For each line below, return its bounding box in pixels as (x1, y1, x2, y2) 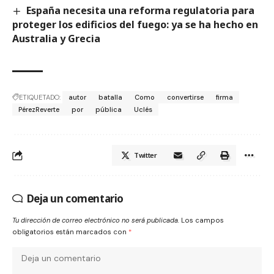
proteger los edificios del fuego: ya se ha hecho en (12, 18, 258, 32)
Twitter (133, 150, 157, 160)
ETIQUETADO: (19, 93, 61, 102)
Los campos (181, 216, 224, 225)
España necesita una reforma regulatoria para (26, 4, 255, 18)
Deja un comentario (26, 191, 124, 206)
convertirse (167, 93, 204, 102)
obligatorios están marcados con (12, 228, 128, 237)
